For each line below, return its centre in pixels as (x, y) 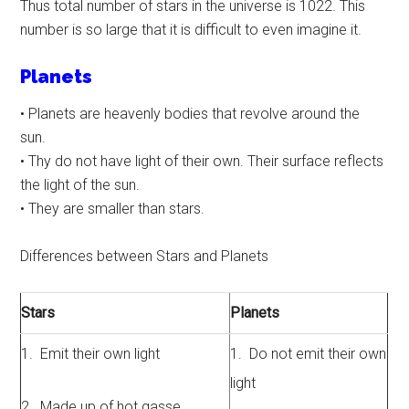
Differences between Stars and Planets (145, 257)
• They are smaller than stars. (113, 209)
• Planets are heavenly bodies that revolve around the (190, 114)
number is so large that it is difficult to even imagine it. (191, 30)
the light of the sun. (80, 185)
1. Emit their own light (91, 354)
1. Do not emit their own (309, 354)
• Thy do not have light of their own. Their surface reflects (202, 162)
